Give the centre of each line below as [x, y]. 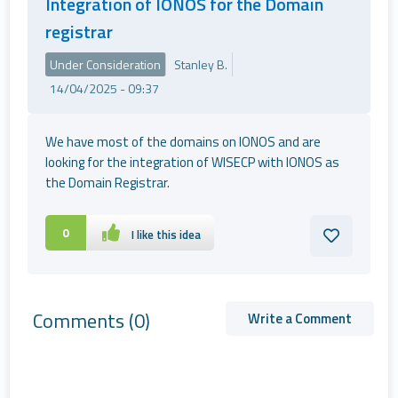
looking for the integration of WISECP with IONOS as [193, 162]
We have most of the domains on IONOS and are [183, 142]
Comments [80, 321]
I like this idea [167, 235]
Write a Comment [300, 318]
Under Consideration [106, 64]
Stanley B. [201, 64]
